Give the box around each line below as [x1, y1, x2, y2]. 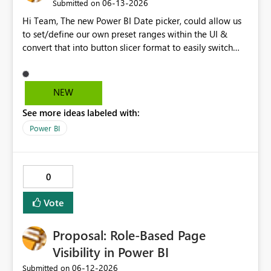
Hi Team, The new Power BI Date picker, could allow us [22, 15, 60, 27]
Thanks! [22, 68, 52, 80]
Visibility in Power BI [53, 243, 169, 261]
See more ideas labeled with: [22, 106, 140, 119]
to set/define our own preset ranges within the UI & [22, 28, 227, 41]
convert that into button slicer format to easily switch [22, 41, 233, 54]
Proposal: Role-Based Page [53, 226, 206, 244]
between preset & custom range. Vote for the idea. [22, 54, 155, 67]
